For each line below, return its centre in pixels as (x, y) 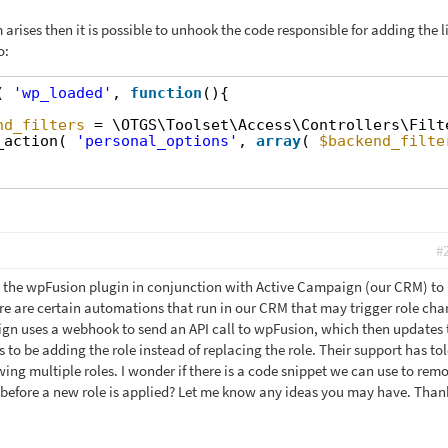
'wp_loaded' (62, 92)
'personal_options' (156, 140)
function (165, 92)
